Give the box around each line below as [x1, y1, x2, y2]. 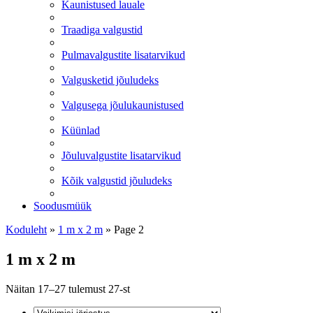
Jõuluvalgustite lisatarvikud [61, 150, 181, 161]
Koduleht [6, 224, 47, 235]
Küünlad [61, 124, 100, 136]
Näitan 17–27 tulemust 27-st [6, 282, 130, 295]
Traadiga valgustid [61, 24, 143, 36]
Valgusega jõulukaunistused [61, 99, 184, 111]
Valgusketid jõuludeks [61, 74, 159, 86]
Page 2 [114, 224, 144, 235]
